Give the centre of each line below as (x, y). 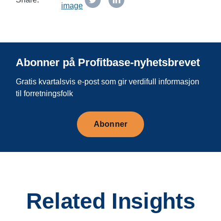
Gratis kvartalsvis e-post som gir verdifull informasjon (108, 82)
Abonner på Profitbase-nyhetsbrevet (108, 62)
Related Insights (110, 201)
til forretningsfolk (44, 93)
